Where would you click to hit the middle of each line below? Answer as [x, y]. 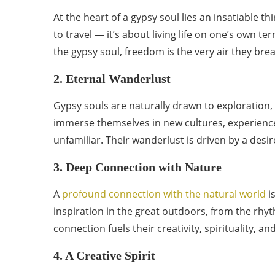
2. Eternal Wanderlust [112, 79]
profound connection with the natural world [165, 194]
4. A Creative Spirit [104, 255]
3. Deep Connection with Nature [137, 167]
